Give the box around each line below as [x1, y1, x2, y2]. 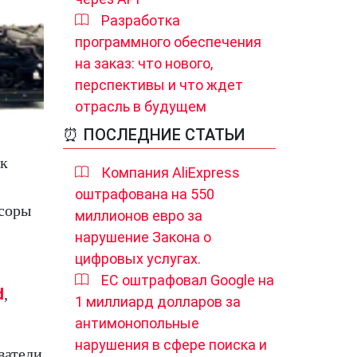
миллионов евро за [75, 207, 202, 224]
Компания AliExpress [101, 164, 240, 181]
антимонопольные [75, 315, 199, 331]
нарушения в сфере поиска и [75, 336, 267, 353]
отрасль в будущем [75, 98, 206, 115]
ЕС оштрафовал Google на [101, 272, 274, 288]
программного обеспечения [75, 33, 261, 50]
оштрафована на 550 [75, 186, 214, 202]
